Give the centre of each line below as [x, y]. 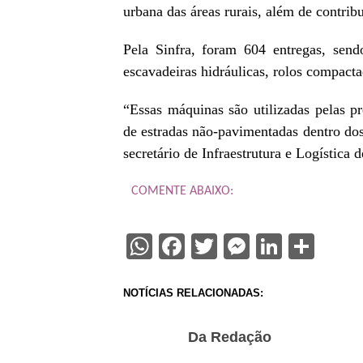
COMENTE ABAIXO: [182, 191]
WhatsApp [211, 246]
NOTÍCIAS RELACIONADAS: [193, 293]
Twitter [257, 246]
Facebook [239, 246]
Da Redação [230, 337]
